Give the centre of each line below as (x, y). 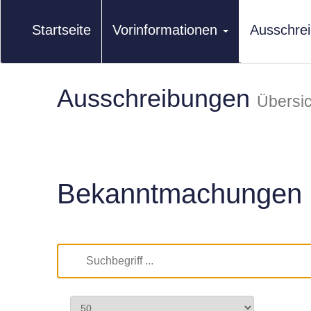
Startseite (61, 30)
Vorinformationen (165, 30)
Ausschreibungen (157, 98)
